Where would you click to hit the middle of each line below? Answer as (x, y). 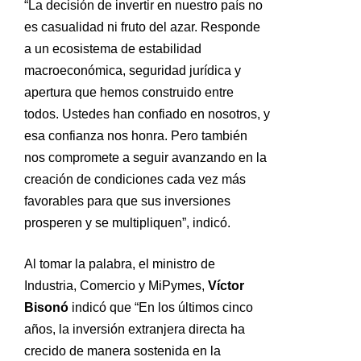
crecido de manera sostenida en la (122, 351)
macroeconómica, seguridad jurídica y (133, 71)
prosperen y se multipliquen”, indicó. (127, 223)
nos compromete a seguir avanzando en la (145, 158)
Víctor (226, 286)
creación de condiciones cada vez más (135, 180)
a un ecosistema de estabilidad (113, 49)
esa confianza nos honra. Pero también (136, 136)
